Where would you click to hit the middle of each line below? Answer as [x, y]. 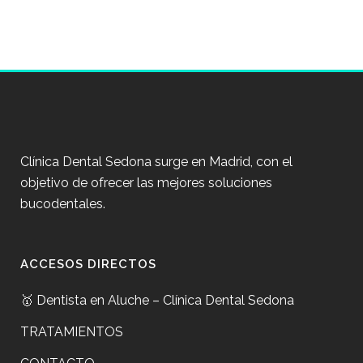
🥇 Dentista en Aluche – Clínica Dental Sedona [157, 300]
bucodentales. [63, 203]
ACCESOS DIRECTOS [88, 264]
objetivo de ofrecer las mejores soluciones [146, 182]
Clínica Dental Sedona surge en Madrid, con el [156, 161]
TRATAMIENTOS [72, 331]
